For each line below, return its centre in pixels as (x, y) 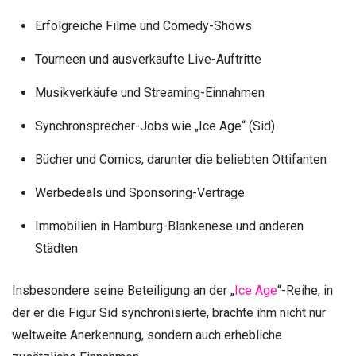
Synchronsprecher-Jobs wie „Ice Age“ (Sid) (155, 126)
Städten (56, 248)
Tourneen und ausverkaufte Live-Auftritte (148, 59)
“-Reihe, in (305, 291)
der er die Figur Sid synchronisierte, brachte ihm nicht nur (169, 313)
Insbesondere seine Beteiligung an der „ (123, 291)
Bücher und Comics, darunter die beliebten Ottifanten (180, 159)
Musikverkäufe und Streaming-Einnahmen (149, 92)
